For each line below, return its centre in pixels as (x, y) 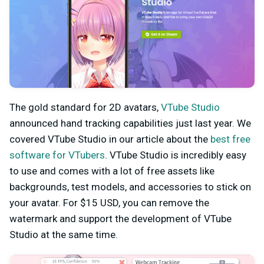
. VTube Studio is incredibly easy (176, 155)
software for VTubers (57, 155)
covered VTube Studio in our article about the (110, 139)
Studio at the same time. (64, 234)
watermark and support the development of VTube (121, 218)
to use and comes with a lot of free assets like (112, 171)
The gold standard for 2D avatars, (85, 107)
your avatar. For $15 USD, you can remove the (109, 202)
